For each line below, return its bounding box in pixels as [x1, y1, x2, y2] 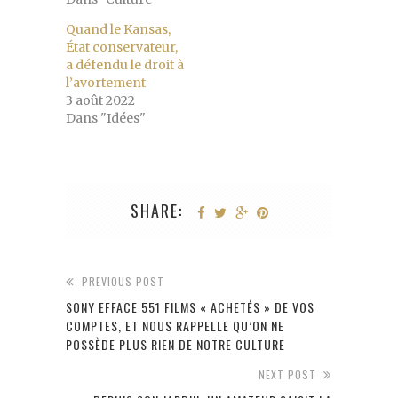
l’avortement [66, 75, 146, 92]
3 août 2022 [66, 92, 135, 109]
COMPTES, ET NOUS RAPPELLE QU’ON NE [66, 316, 284, 336]
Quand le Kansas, [66, 21, 171, 38]
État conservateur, [66, 39, 178, 56]
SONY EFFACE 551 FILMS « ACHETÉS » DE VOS [66, 298, 314, 317]
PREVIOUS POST [82, 274, 164, 290]
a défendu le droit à [66, 57, 184, 74]
